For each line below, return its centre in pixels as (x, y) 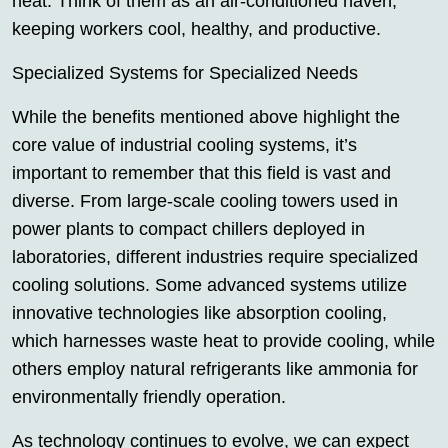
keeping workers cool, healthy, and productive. (196, 29)
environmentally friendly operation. (149, 397)
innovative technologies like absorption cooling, (199, 313)
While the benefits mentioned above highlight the (206, 117)
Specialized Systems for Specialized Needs (185, 73)
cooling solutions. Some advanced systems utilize (209, 285)
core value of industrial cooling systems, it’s (184, 145)
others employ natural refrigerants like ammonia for (215, 369)
